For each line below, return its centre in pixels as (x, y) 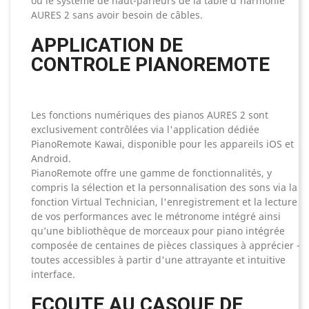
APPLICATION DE (107, 46)
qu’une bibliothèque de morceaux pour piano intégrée (158, 231)
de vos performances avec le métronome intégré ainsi (156, 217)
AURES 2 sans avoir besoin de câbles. (117, 15)
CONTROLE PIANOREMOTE (150, 65)
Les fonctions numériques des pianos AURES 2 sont (150, 115)
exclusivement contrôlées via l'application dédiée (145, 130)
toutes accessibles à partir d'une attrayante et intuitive (158, 260)
